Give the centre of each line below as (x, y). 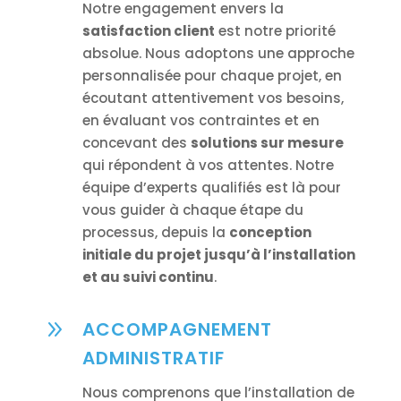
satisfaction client (148, 31)
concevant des (136, 143)
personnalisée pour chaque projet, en (212, 76)
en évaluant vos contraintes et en (200, 121)
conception (270, 233)
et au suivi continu (148, 277)
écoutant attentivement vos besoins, (213, 98)
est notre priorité (275, 31)
